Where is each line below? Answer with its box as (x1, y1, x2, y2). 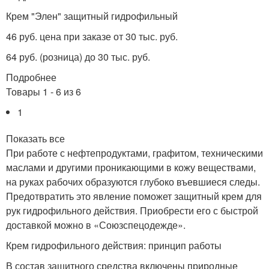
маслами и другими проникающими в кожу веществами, (6, 160, 256, 174)
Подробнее (6, 70, 56, 84)
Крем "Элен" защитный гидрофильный (6, 9, 178, 23)
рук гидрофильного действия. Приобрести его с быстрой (6, 204, 258, 217)
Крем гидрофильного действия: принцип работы (6, 238, 222, 252)
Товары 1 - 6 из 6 (6, 85, 81, 98)
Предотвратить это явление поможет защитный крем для (6, 189, 262, 203)
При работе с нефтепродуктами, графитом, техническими (6, 146, 263, 160)
